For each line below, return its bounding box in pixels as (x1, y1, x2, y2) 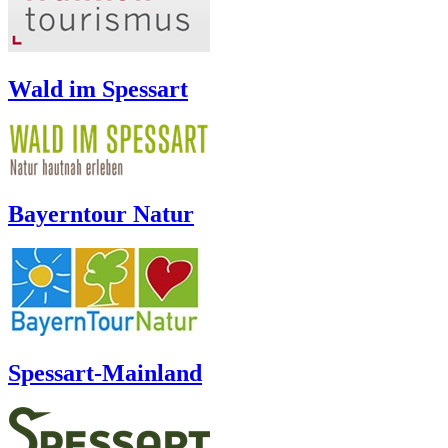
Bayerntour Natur (8, 201, 194, 228)
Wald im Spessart (8, 76, 188, 103)
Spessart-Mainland (8, 360, 202, 386)
